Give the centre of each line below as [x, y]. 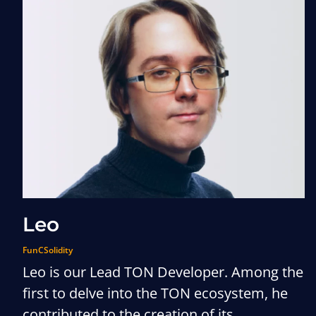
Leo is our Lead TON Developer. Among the [163, 272]
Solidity [58, 250]
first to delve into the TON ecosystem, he [155, 293]
